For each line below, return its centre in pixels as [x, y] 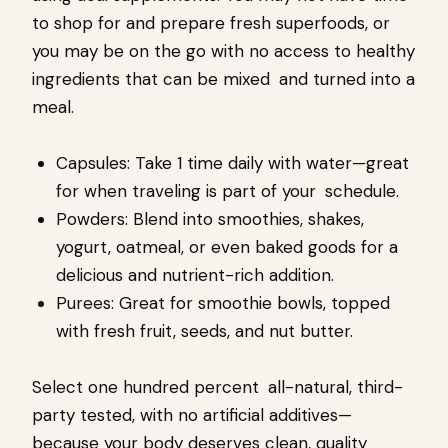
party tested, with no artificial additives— [192, 415]
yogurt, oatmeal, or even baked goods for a [227, 247]
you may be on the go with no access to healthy [223, 51]
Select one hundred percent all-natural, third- [217, 387]
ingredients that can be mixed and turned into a [223, 79]
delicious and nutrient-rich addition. [195, 275]
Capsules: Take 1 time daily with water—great [232, 163]
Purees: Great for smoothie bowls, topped [223, 303]
